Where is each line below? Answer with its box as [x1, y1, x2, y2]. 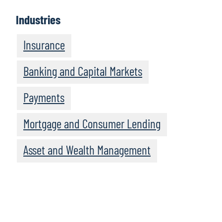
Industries [16, 12, 60, 27]
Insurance [23, 37, 65, 53]
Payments [23, 90, 64, 105]
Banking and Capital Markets [23, 63, 142, 79]
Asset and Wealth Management [23, 142, 151, 158]
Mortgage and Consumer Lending [23, 116, 161, 131]
